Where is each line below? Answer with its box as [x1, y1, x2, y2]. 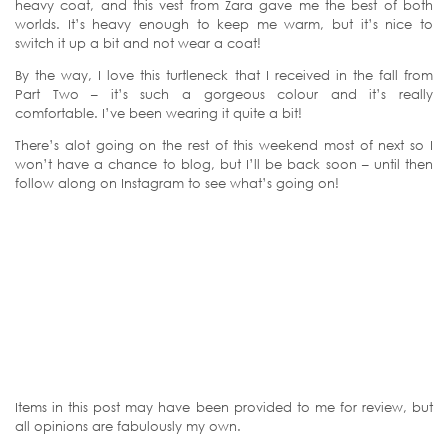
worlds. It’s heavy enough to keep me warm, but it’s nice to [15, 16, 433, 32]
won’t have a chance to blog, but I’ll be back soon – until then [15, 156, 433, 172]
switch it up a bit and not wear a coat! [15, 35, 261, 51]
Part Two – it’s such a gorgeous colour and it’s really [15, 86, 433, 102]
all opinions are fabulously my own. [15, 418, 241, 434]
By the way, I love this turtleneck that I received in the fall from [15, 67, 433, 83]
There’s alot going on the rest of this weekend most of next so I [15, 137, 433, 153]
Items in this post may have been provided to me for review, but [15, 399, 433, 415]
